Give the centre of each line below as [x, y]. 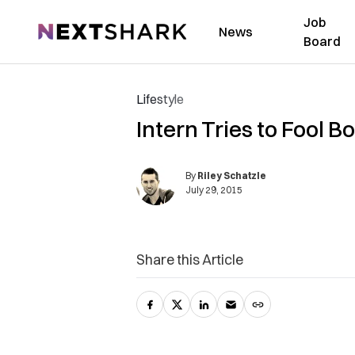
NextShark [67, 29]
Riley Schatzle [232, 176]
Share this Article [190, 260]
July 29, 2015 [214, 190]
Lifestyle [160, 99]
